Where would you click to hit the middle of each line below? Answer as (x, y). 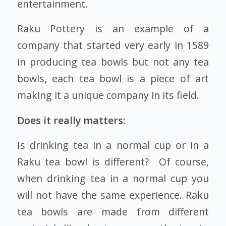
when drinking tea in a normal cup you (113, 179)
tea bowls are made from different (113, 212)
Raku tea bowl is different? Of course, (113, 162)
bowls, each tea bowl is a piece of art (113, 79)
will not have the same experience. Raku (113, 195)
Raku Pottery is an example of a (113, 29)
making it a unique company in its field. (108, 95)
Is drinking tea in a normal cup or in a (113, 145)
